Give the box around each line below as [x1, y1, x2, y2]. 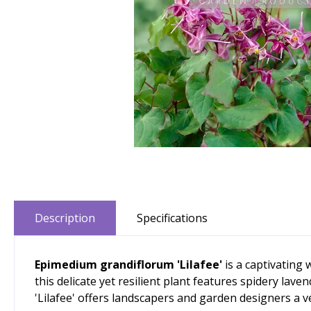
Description [35, 210, 95, 226]
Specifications [137, 210, 208, 226]
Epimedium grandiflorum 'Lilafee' [35, 257, 225, 272]
